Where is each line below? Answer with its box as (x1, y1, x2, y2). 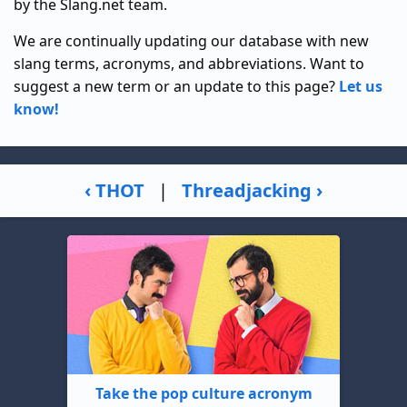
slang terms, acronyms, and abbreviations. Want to (14, 53, 364, 74)
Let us (339, 75, 382, 96)
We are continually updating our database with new (14, 30, 369, 51)
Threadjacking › (182, 178, 323, 203)
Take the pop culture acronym (94, 382, 313, 403)
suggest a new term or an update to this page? (14, 75, 339, 96)
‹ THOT (84, 178, 144, 203)
